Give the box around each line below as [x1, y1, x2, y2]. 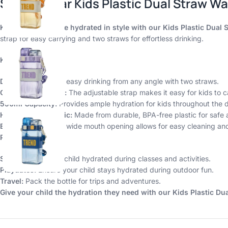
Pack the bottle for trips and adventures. [23, 177, 161, 185]
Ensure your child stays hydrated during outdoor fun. [36, 165, 214, 174]
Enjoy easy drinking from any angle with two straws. [44, 77, 219, 85]
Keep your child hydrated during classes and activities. [26, 154, 211, 163]
